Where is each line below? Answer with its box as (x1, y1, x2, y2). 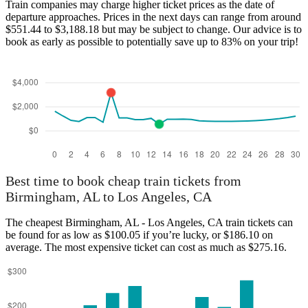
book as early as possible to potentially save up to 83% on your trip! (5, 35, 298, 47)
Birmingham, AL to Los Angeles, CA (5, 189, 212, 205)
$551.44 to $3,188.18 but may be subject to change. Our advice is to (5, 23, 302, 35)
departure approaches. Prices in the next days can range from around (5, 10, 301, 23)
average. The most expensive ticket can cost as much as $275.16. (5, 241, 287, 254)
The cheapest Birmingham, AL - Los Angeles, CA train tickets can (5, 217, 293, 229)
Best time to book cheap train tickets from (5, 173, 241, 189)
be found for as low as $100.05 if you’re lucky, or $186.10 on (5, 229, 273, 241)
